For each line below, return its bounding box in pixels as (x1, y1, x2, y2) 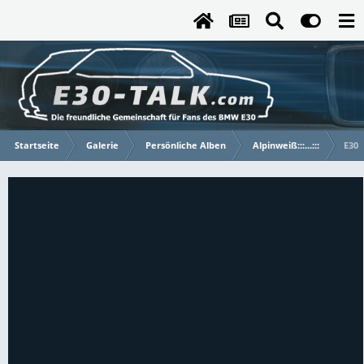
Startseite (15, 139, 59, 151)
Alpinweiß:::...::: (253, 139, 319, 151)
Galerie (86, 139, 119, 151)
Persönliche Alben (145, 139, 226, 151)
